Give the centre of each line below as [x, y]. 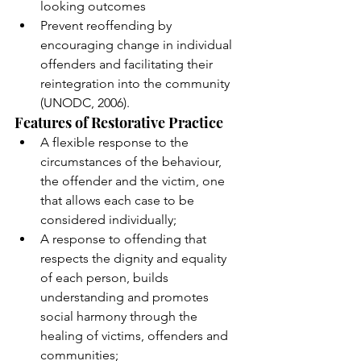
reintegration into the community [137, 83]
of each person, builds [106, 277]
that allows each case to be [119, 200]
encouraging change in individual [138, 44]
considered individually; [110, 219]
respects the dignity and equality [135, 258]
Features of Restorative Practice [119, 122]
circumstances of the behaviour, [133, 161]
